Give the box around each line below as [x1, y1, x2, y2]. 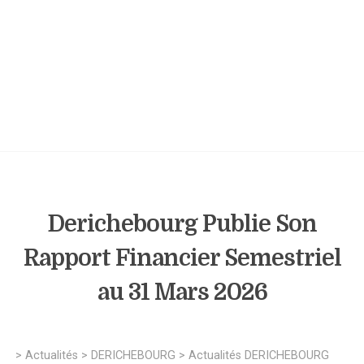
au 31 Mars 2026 [97, 279, 267, 305]
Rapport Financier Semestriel [23, 245, 341, 271]
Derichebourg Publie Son [47, 211, 317, 237]
